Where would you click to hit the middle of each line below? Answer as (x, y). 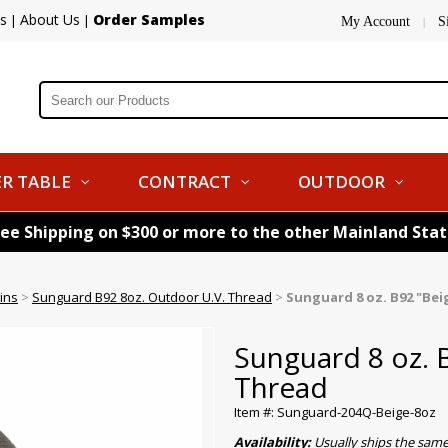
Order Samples (149, 19)
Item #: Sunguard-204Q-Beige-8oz (335, 412)
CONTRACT (184, 181)
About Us (50, 19)
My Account (375, 21)
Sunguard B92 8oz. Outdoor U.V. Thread (152, 297)
